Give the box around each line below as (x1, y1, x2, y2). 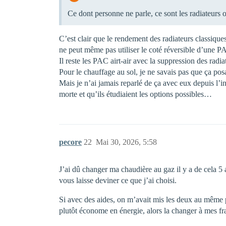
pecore (59, 137, 82, 146)
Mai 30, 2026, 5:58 (96, 137, 157, 146)
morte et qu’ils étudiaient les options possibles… (59, 89, 212, 98)
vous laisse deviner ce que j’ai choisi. (59, 176, 177, 185)
